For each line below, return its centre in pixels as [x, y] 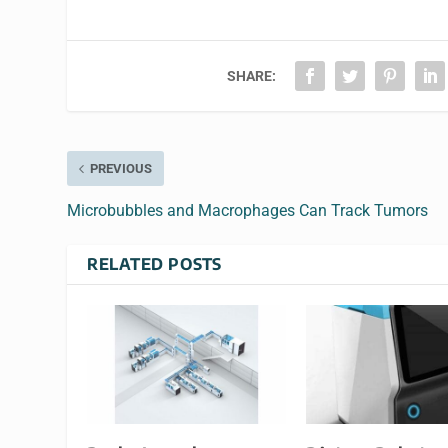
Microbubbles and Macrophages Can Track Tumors [248, 211]
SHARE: [252, 76]
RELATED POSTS [154, 264]
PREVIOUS [121, 169]
